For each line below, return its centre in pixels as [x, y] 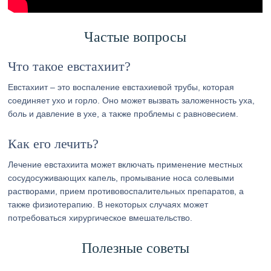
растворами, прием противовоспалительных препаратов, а [126, 191]
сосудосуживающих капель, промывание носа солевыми [121, 178]
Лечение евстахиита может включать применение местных [126, 165]
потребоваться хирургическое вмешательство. [100, 218]
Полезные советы [135, 248]
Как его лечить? [54, 144]
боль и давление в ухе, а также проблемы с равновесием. [123, 114]
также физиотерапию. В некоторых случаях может [108, 204]
